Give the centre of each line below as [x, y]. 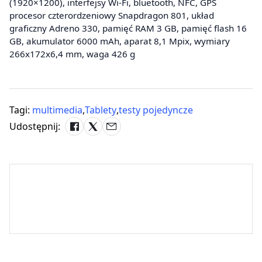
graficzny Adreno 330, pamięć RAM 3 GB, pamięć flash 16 [128, 28]
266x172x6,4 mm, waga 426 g [72, 54]
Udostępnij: [35, 126]
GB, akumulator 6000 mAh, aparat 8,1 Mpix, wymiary [120, 41]
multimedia [57, 110]
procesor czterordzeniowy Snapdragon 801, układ [112, 15]
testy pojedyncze [156, 110]
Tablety [101, 110]
